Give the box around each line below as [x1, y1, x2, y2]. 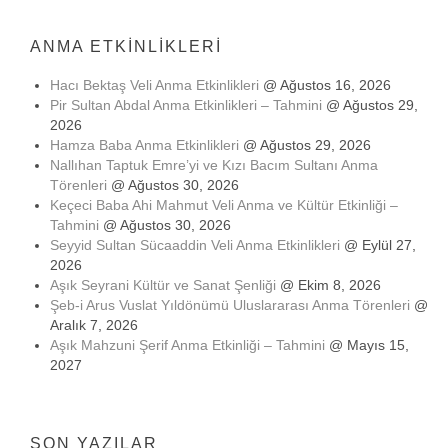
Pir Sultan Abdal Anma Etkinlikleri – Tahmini [50, 97, 322, 113]
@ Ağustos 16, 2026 [259, 77, 391, 93]
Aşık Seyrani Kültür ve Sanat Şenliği [50, 277, 276, 293]
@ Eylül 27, [340, 237, 416, 253]
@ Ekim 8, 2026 [276, 277, 381, 293]
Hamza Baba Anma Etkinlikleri [50, 137, 239, 153]
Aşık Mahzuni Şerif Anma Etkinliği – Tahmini [50, 337, 325, 353]
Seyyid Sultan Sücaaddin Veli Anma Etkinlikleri [50, 237, 340, 253]
